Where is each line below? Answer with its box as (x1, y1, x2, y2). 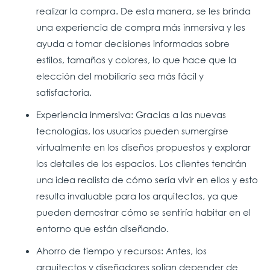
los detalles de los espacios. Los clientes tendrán (36, 157, 246, 169)
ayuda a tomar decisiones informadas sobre (36, 37, 230, 49)
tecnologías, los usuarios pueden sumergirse (36, 124, 228, 137)
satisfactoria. (36, 86, 92, 98)
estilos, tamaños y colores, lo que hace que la (36, 53, 236, 66)
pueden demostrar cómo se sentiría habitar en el (36, 206, 251, 218)
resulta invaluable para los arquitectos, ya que (36, 189, 238, 202)
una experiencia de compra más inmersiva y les (36, 20, 245, 33)
